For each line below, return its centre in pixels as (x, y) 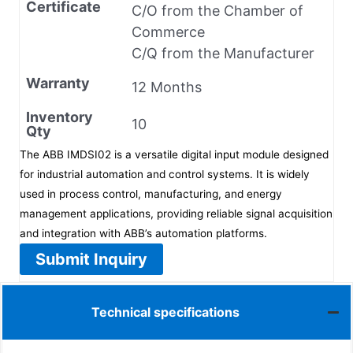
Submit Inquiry (91, 259)
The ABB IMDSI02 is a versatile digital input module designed (174, 154)
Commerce (168, 32)
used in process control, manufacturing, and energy (151, 193)
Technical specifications (165, 312)
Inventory (59, 117)
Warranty (58, 83)
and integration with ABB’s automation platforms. (143, 233)
